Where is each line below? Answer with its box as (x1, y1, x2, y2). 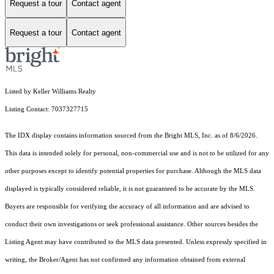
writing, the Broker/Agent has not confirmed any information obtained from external (5, 256, 245, 264)
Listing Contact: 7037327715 (5, 106, 90, 113)
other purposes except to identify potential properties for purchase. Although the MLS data (5, 168, 261, 175)
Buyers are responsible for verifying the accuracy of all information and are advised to (5, 203, 250, 210)
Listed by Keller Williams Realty (5, 88, 96, 95)
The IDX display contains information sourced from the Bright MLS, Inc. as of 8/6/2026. (5, 132, 257, 139)
